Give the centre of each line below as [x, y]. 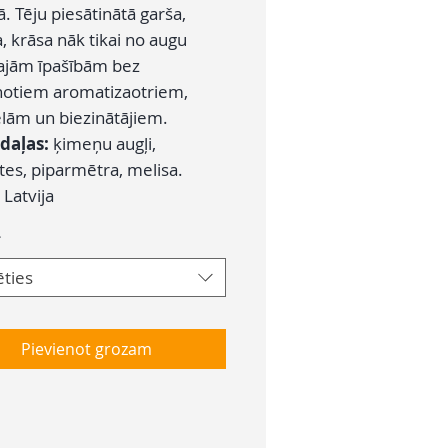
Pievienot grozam [86, 349]
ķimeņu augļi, [104, 144]
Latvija [29, 196]
